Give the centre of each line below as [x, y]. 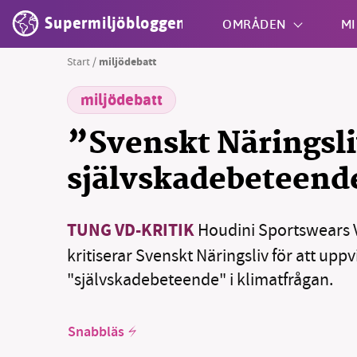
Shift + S [204, 108]
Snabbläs [96, 333]
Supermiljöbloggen [116, 24]
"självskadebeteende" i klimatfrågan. [200, 279]
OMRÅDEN [255, 24]
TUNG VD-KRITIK [131, 231]
